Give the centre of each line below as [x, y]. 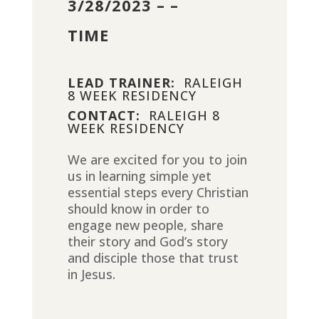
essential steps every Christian [158, 192]
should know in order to [138, 209]
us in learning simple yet [139, 176]
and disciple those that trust [153, 258]
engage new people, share [145, 225]
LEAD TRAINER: [121, 83]
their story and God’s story [147, 241]
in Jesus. [91, 274]
